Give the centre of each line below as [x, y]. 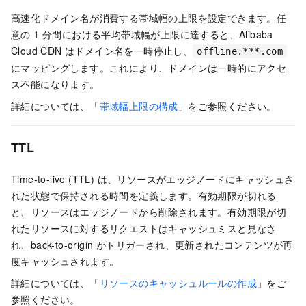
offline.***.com [240, 51]
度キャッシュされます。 [65, 261]
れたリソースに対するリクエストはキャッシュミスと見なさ [144, 228]
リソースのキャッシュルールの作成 [178, 283]
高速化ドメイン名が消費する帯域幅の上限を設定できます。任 [149, 17]
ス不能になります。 [55, 84]
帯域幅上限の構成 [139, 106]
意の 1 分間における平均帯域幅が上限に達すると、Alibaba [142, 34]
